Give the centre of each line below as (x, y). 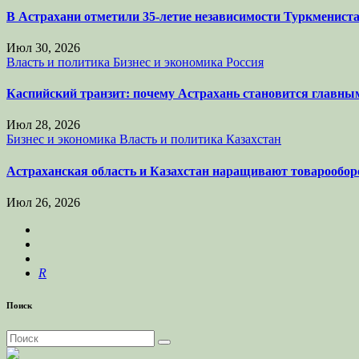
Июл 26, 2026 (43, 202)
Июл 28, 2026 (43, 125)
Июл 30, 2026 (43, 47)
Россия (245, 62)
